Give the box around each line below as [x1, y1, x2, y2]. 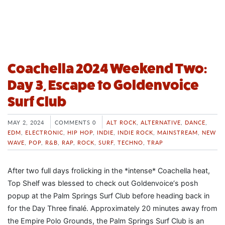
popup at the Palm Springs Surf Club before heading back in [8, 191, 209, 200]
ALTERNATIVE [141, 118, 181, 126]
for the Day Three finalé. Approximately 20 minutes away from [8, 204, 217, 213]
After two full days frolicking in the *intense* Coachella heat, [8, 166, 210, 175]
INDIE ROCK [118, 128, 153, 136]
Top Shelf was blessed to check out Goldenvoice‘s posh [8, 179, 198, 188]
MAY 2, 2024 [8, 118, 44, 126]
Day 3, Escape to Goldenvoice [8, 77, 199, 93]
